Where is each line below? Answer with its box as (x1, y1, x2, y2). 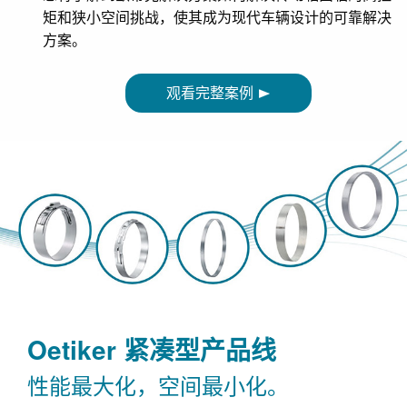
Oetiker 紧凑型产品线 (27, 331, 276, 369)
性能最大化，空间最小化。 (27, 369, 289, 402)
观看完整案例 (166, 82, 253, 104)
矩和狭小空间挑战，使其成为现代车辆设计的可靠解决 (43, 6, 392, 28)
